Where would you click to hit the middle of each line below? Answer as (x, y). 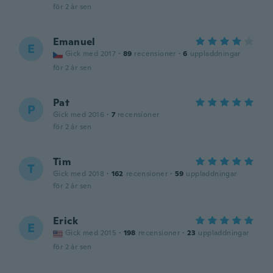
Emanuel (74, 42)
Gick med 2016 (79, 115)
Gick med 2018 (79, 174)
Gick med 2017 (91, 54)
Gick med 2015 (91, 233)
